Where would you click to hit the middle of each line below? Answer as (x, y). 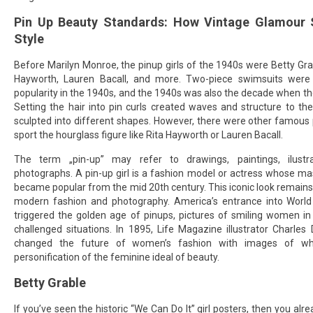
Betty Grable (50, 283)
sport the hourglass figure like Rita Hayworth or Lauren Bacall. (148, 135)
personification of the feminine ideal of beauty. (117, 257)
